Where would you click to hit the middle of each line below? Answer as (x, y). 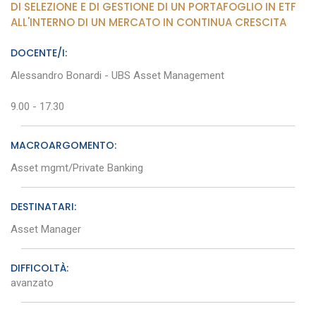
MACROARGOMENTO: (63, 145)
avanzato (32, 282)
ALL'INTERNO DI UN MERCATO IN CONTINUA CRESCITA (148, 22)
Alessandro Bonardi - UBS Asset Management (117, 75)
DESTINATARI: (43, 206)
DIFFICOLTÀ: (39, 268)
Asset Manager (46, 229)
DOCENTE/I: (39, 53)
